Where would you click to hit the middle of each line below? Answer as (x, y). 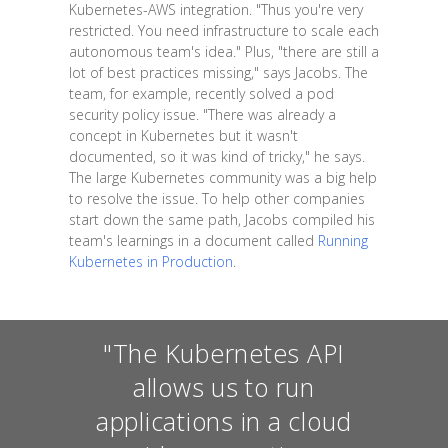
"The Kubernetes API (224, 352)
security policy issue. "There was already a (202, 115)
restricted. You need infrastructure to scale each (223, 31)
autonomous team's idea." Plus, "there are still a (223, 52)
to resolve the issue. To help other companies (216, 199)
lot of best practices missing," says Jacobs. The (218, 73)
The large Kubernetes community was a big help (222, 178)
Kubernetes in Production (150, 262)
